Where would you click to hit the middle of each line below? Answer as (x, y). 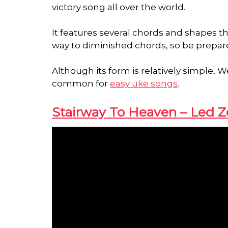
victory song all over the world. (120, 7)
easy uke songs (144, 84)
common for (81, 84)
